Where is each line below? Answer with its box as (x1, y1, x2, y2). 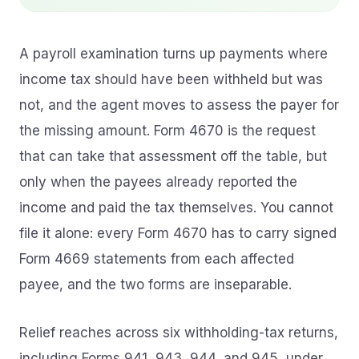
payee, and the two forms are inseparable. (19, 276, 292, 292)
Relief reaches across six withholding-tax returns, (19, 325, 338, 341)
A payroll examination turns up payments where (19, 46, 328, 62)
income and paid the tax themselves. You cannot (19, 200, 333, 216)
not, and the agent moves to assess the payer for (19, 97, 339, 113)
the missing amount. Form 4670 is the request (19, 123, 316, 139)
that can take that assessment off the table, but (19, 148, 327, 164)
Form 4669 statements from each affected (19, 251, 294, 267)
